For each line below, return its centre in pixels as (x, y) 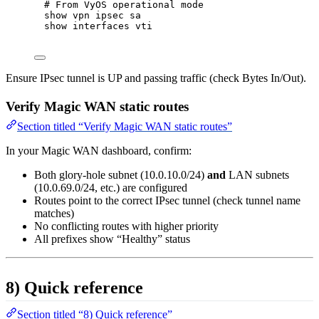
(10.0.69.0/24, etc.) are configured (111, 188)
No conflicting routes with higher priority (126, 226)
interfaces (101, 26)
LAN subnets (257, 175)
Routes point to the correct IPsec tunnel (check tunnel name (167, 201)
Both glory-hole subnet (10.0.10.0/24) (121, 175)
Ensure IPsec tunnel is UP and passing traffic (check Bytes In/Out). (156, 78)
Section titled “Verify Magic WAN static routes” (125, 127)
